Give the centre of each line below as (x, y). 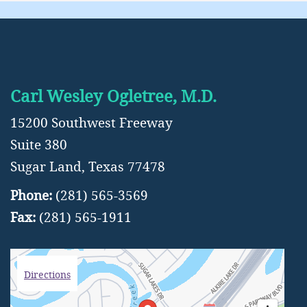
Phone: (33, 195)
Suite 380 (39, 145)
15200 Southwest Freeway (91, 123)
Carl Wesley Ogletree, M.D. (113, 96)
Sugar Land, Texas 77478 (88, 167)
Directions (47, 275)
